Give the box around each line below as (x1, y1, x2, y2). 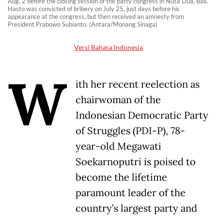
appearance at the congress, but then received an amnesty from (8, 13, 184, 21)
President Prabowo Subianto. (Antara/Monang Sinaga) (8, 20, 157, 29)
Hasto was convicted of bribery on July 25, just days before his (8, 5, 180, 13)
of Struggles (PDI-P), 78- (76, 124, 185, 138)
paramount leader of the (76, 186, 186, 200)
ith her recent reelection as (76, 78, 200, 91)
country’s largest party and (76, 202, 197, 215)
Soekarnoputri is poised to (76, 155, 196, 169)
